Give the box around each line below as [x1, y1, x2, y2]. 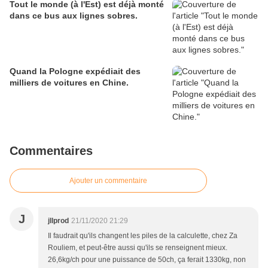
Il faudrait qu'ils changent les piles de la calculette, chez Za [48, 232, 237, 240]
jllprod [48, 217, 69, 226]
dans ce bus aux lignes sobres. [10, 11, 138, 21]
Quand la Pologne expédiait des [10, 66, 141, 77]
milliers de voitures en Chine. [10, 78, 129, 88]
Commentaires [10, 144, 93, 158]
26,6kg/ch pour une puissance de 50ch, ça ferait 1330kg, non [48, 255, 246, 264]
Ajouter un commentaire [69, 176, 147, 185]
